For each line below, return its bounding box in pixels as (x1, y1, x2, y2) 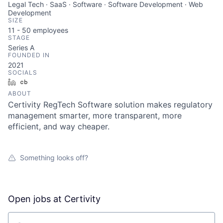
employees (31, 25, 68, 34)
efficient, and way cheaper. (8, 121, 110, 131)
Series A (8, 43, 34, 52)
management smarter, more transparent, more (8, 110, 182, 120)
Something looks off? (20, 153, 88, 162)
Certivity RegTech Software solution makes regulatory (8, 99, 213, 110)
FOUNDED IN (8, 51, 50, 59)
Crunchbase (31, 77, 71, 86)
